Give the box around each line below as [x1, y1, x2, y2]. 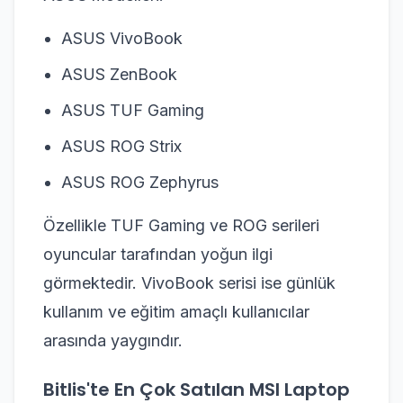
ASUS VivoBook [61, 28, 183, 48]
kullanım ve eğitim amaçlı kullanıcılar [43, 301, 309, 321]
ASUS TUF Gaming [61, 100, 204, 120]
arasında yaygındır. [43, 330, 183, 350]
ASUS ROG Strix [61, 136, 182, 156]
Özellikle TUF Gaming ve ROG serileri [43, 215, 319, 235]
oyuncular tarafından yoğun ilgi [43, 244, 273, 264]
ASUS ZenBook [61, 64, 177, 84]
